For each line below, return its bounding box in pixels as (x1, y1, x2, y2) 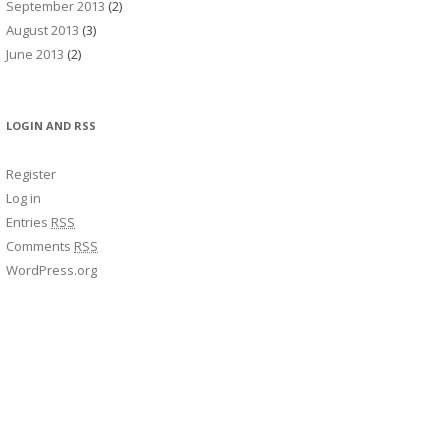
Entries (6, 213, 51, 231)
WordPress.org (6, 261, 97, 279)
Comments (6, 237, 74, 255)
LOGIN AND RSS (6, 118, 96, 133)
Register (6, 165, 56, 183)
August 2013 (6, 21, 79, 39)
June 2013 (6, 45, 64, 63)
